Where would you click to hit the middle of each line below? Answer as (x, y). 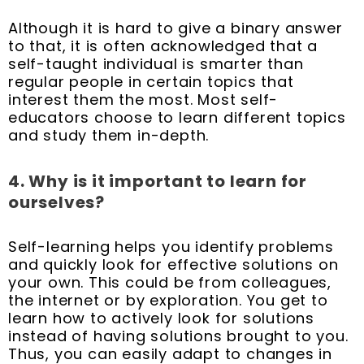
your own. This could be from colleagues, (170, 283)
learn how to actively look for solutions (161, 318)
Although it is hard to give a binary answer (175, 28)
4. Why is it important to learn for (158, 181)
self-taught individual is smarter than (156, 64)
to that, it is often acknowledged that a (163, 46)
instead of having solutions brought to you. (178, 336)
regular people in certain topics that (151, 82)
